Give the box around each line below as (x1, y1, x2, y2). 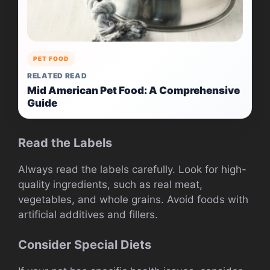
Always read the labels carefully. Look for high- (18, 163, 246, 175)
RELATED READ (27, 71, 87, 80)
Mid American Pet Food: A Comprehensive (27, 84, 240, 96)
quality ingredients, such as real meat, (18, 178, 202, 190)
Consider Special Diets (18, 237, 151, 253)
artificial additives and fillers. (18, 208, 158, 221)
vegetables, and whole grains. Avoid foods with (18, 193, 248, 206)
